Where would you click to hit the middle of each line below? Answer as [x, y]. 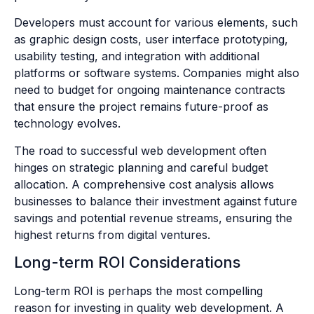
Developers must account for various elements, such [156, 23]
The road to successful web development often [140, 150]
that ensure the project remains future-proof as [141, 107]
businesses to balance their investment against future [156, 201]
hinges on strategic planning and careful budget [141, 167]
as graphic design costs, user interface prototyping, [151, 40]
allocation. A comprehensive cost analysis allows [144, 184]
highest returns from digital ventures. [112, 234]
